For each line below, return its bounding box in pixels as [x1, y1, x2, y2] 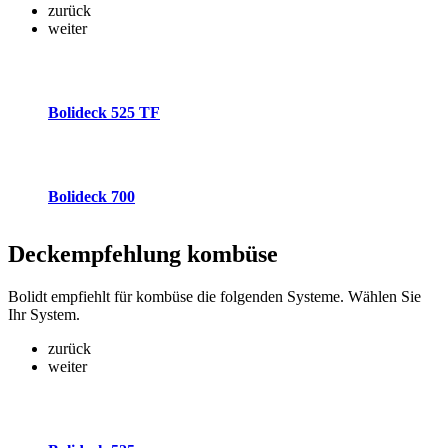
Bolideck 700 [48, 187, 135, 205]
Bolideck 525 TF [48, 103, 160, 121]
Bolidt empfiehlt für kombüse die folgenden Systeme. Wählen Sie [8, 288, 421, 306]
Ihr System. [8, 306, 80, 324]
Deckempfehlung [8, 241, 181, 268]
